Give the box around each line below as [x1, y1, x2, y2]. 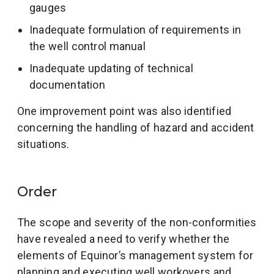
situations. [17, 137, 70, 150]
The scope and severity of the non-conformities [17, 215, 257, 229]
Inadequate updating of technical [29, 61, 193, 75]
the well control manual [29, 39, 146, 53]
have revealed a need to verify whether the [17, 232, 230, 245]
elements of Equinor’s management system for [17, 248, 253, 262]
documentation [29, 78, 105, 91]
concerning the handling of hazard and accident [17, 120, 254, 134]
